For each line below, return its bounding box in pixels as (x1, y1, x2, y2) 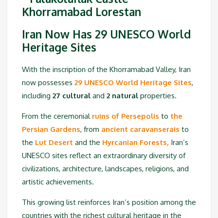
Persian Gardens (22, 125, 80, 134)
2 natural (107, 91, 138, 101)
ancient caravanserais (101, 125, 180, 134)
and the (73, 138, 102, 147)
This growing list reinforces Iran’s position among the (22, 198, 196, 207)
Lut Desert (35, 138, 73, 147)
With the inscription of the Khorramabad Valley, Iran (22, 65, 191, 74)
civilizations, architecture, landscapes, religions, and (22, 164, 189, 174)
